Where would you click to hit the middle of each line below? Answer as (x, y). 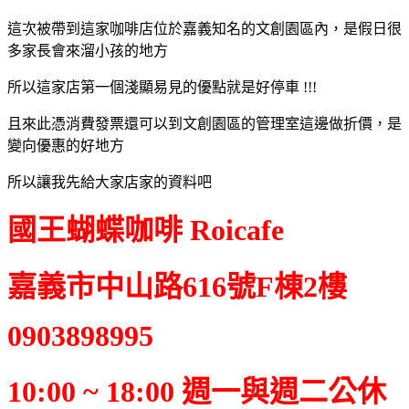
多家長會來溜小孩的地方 (88, 50)
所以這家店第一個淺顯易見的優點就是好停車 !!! (162, 87)
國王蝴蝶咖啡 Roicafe (146, 230)
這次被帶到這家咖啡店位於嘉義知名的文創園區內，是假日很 (204, 28)
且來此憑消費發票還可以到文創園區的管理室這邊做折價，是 (204, 123)
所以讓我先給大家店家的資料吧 (110, 182)
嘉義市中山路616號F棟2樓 (177, 286)
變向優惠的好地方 (66, 145)
